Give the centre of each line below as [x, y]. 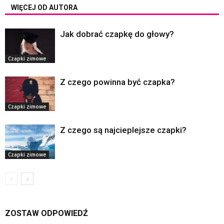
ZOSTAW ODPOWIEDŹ [46, 213]
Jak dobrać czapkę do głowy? [117, 34]
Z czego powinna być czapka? [117, 82]
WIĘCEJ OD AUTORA [44, 7]
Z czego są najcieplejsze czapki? [123, 130]
